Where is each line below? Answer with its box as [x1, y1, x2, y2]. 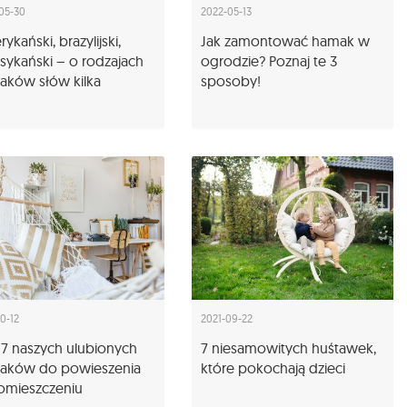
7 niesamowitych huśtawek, [201, 339, 376, 358]
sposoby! [201, 71, 261, 90]
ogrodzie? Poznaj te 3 [201, 51, 337, 70]
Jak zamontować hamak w [201, 31, 370, 50]
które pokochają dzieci [201, 359, 345, 378]
